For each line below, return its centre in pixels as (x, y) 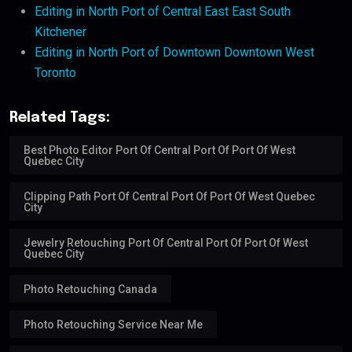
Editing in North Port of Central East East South (163, 12)
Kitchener (60, 32)
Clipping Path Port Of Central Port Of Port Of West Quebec (169, 196)
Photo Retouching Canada (90, 289)
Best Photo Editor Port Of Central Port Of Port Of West (159, 150)
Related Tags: (60, 118)
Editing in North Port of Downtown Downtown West (174, 53)
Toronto (55, 73)
